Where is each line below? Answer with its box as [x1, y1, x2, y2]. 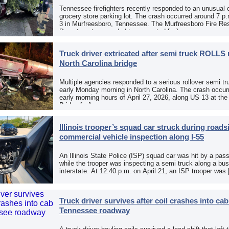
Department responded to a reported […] [59, 27, 178, 35]
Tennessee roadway [59, 205, 130, 215]
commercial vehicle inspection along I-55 [59, 132, 204, 141]
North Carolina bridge [59, 58, 137, 67]
